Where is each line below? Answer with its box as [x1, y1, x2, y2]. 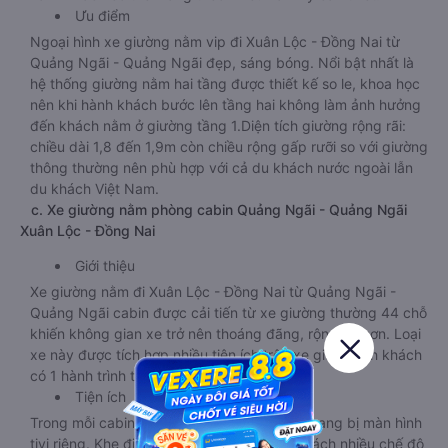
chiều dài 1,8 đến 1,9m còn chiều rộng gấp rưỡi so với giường [30, 138, 428, 155]
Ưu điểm [75, 7, 130, 24]
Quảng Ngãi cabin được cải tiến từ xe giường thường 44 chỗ [30, 304, 427, 321]
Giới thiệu [75, 257, 135, 274]
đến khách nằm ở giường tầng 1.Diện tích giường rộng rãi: [30, 117, 406, 134]
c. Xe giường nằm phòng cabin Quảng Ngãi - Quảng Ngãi [20, 201, 407, 218]
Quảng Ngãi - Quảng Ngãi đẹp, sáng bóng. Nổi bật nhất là [30, 54, 414, 71]
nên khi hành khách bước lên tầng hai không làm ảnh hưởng [30, 96, 421, 113]
